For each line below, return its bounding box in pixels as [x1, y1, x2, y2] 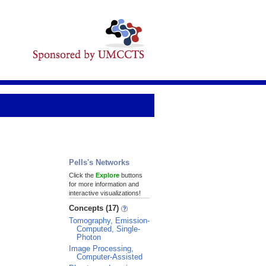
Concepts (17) [69, 204, 121, 213]
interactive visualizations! [69, 189, 141, 197]
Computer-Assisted [77, 252, 142, 261]
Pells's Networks [69, 158, 129, 167]
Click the [69, 172, 96, 179]
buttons [119, 172, 142, 179]
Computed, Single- [77, 224, 140, 233]
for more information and [69, 180, 139, 188]
